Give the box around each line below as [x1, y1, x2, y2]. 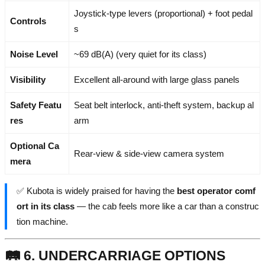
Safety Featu [10, 99, 62, 110]
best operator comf [177, 185, 256, 196]
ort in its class [17, 201, 75, 211]
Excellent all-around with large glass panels [74, 74, 240, 85]
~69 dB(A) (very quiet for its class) [74, 49, 206, 59]
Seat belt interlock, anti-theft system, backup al [74, 99, 254, 110]
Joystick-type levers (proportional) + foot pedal [74, 8, 253, 18]
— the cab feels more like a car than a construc [75, 201, 259, 211]
